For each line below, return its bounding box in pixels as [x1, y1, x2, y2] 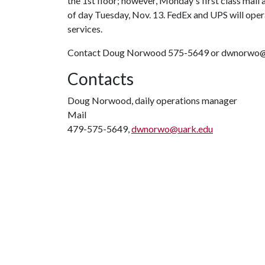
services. [67, 23, 102, 34]
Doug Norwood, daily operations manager [67, 95, 237, 106]
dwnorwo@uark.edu [131, 123, 213, 134]
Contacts [67, 69, 134, 89]
